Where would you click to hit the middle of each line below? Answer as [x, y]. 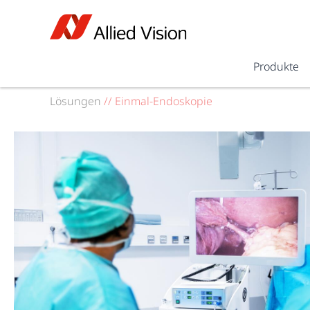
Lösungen [75, 101]
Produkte [276, 66]
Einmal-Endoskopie [162, 101]
